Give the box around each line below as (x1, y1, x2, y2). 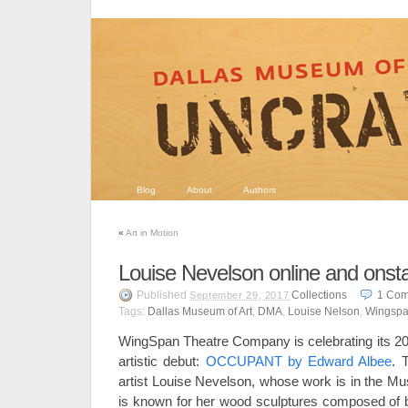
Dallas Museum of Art (148, 305, 252, 318)
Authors (243, 185, 276, 195)
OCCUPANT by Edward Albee (205, 353, 393, 369)
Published (137, 289, 189, 301)
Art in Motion (126, 228, 178, 238)
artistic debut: (118, 353, 206, 369)
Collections (291, 289, 348, 301)
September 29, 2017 (189, 290, 290, 301)
